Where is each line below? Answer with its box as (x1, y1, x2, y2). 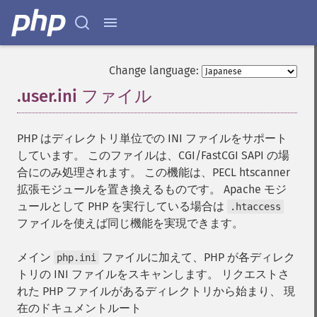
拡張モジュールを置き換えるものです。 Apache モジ (17, 183, 287, 196)
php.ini (57, 252, 96, 263)
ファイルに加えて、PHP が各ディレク (99, 250, 295, 264)
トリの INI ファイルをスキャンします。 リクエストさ (17, 267, 289, 281)
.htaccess (230, 201, 281, 212)
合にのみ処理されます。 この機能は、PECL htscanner (17, 166, 290, 179)
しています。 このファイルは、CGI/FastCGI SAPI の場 (17, 149, 289, 162)
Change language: (109, 64, 199, 77)
